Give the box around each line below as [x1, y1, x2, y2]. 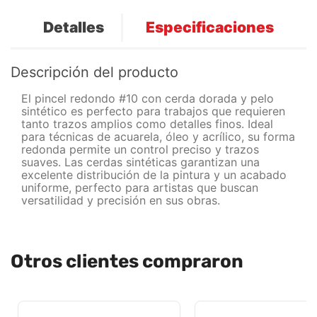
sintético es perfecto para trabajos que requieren [21, 104, 285, 119]
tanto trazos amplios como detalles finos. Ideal [21, 117, 273, 132]
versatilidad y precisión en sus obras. [21, 193, 220, 208]
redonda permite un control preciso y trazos [21, 142, 259, 157]
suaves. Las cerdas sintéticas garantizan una [21, 155, 260, 170]
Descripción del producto [11, 64, 178, 81]
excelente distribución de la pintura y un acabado [21, 168, 287, 183]
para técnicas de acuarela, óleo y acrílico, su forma [21, 129, 295, 144]
